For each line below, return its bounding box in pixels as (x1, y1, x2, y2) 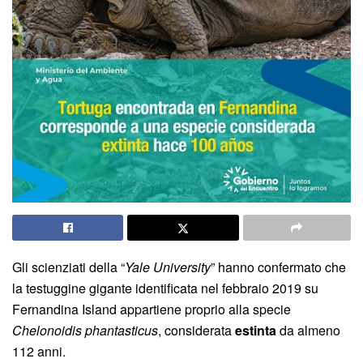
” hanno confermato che (211, 257, 346, 276)
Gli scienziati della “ (12, 257, 125, 276)
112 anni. (12, 341, 66, 361)
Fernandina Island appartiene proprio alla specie (12, 299, 291, 318)
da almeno (276, 320, 340, 340)
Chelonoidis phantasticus (12, 320, 158, 340)
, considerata (158, 320, 235, 340)
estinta (235, 320, 276, 340)
